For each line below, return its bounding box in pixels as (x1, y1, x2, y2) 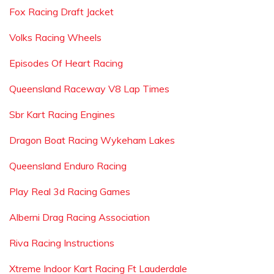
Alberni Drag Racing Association (9, 211, 150, 223)
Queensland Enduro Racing (9, 160, 127, 172)
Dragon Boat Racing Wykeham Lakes (9, 134, 175, 146)
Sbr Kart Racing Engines (9, 108, 115, 120)
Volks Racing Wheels (9, 31, 102, 43)
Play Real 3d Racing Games (9, 185, 130, 198)
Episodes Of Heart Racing (9, 57, 123, 69)
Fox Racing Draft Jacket (9, 6, 114, 18)
